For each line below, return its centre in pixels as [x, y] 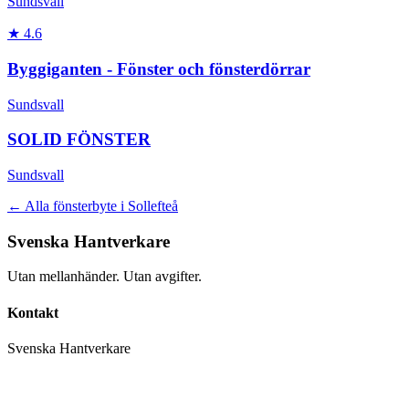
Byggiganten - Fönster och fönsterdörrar [159, 68]
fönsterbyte [85, 205]
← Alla [30, 205]
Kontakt [33, 312]
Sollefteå [153, 205]
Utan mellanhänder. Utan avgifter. [105, 277]
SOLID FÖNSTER [79, 140]
